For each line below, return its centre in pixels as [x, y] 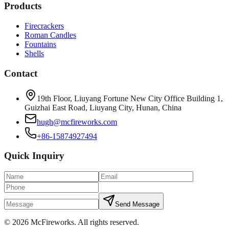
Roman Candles [50, 35]
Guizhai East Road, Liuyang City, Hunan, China [103, 107]
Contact [21, 73]
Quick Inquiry [34, 156]
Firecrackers [44, 26]
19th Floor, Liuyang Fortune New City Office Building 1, [130, 98]
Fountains [40, 44]
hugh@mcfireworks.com [77, 122]
